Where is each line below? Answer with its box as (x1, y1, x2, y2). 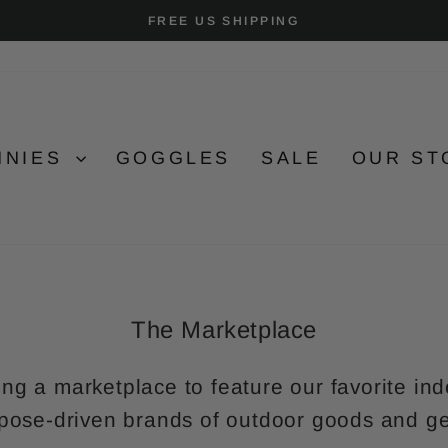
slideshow (222, 62, 302, 79)
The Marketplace (131, 316, 317, 343)
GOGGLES (115, 148, 232, 168)
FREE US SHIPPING (147, 14, 301, 28)
